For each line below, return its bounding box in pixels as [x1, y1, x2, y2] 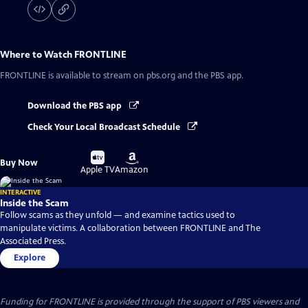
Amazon [115, 164, 149, 175]
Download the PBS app [27, 100, 124, 112]
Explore [14, 252, 45, 263]
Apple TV [80, 164, 115, 175]
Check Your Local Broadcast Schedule [27, 121, 182, 133]
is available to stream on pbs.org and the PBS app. [46, 70, 243, 82]
